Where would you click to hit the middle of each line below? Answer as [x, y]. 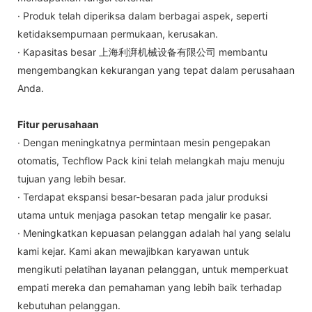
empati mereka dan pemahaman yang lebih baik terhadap [150, 288]
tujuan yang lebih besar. [72, 179]
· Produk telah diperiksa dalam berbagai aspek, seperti [142, 16]
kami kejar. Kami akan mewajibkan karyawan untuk [133, 251]
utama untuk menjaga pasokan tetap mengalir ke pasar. [145, 215]
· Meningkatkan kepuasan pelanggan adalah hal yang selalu [154, 233]
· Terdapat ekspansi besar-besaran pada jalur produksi [142, 197]
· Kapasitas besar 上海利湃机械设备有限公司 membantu [142, 52]
